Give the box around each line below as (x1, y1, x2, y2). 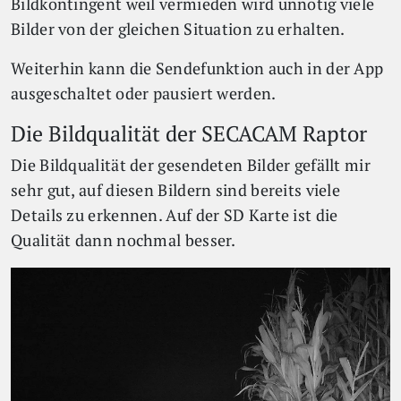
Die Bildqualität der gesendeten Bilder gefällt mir (11, 154, 371, 175)
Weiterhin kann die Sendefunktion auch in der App (11, 57, 384, 79)
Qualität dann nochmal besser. (11, 229, 240, 251)
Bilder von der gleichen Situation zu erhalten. (11, 18, 346, 39)
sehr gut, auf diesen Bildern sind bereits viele (11, 179, 341, 200)
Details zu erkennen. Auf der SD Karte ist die (11, 204, 338, 226)
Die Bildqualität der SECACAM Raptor (11, 118, 367, 148)
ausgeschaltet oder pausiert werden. (11, 82, 277, 104)
